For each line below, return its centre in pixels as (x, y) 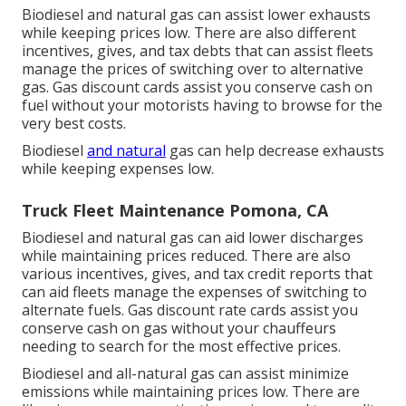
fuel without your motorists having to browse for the (202, 105)
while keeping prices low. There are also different (189, 32)
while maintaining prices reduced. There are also (186, 255)
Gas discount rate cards (207, 309)
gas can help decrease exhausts (275, 150)
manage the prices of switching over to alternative (193, 68)
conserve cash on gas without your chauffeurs (179, 328)
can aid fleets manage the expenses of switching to (194, 291)
